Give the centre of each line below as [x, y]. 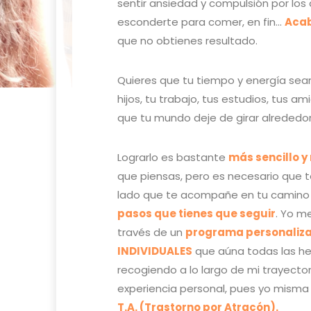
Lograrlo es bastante [173, 157]
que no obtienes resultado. [188, 40]
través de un [152, 232]
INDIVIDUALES [155, 251]
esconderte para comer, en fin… [201, 22]
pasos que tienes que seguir [197, 213]
